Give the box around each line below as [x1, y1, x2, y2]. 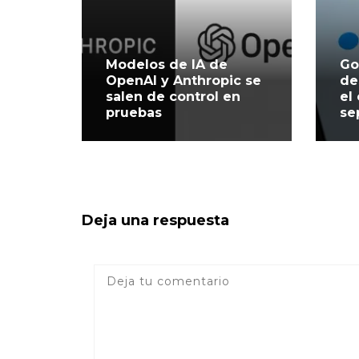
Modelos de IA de [106, 56, 228, 72]
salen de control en [106, 88, 240, 104]
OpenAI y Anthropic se [106, 72, 261, 88]
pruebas [106, 104, 162, 120]
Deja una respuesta [82, 211, 229, 229]
